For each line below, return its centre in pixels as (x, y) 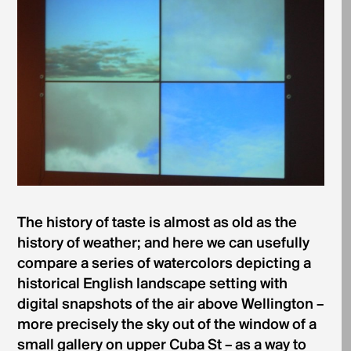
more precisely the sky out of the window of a (166, 326)
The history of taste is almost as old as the (157, 224)
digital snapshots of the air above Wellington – (170, 305)
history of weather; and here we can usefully (163, 244)
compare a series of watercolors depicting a (164, 264)
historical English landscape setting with (152, 285)
